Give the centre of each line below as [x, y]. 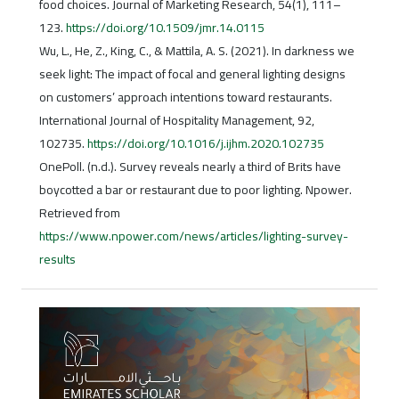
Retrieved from [79, 213]
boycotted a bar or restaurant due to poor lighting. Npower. [195, 190]
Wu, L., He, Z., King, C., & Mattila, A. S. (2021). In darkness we [196, 51]
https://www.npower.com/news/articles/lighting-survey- [193, 236]
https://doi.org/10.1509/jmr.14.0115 [165, 28]
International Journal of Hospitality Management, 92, [176, 121]
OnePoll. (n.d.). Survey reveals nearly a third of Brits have [190, 167]
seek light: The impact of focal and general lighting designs [192, 74]
